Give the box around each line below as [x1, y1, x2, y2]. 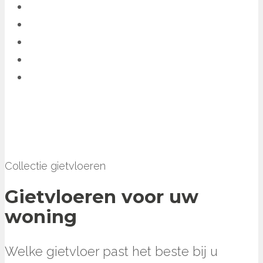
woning [5, 205, 77, 228]
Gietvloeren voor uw [5, 186, 198, 208]
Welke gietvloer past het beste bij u [5, 244, 218, 259]
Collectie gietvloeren [5, 159, 106, 172]
